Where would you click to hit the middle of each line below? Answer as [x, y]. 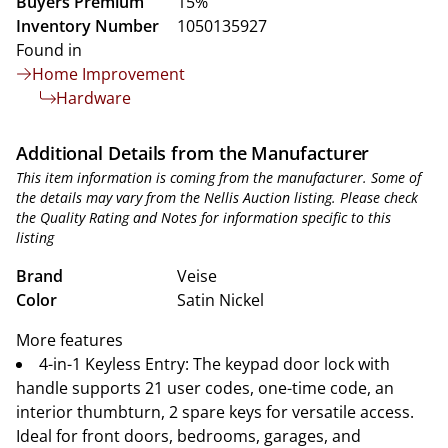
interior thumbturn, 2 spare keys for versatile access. [215, 412]
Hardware [93, 98]
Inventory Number [87, 26]
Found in [49, 50]
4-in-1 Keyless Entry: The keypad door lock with [214, 364]
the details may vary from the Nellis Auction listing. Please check [217, 197]
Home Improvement [108, 74]
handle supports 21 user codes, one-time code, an [205, 388]
